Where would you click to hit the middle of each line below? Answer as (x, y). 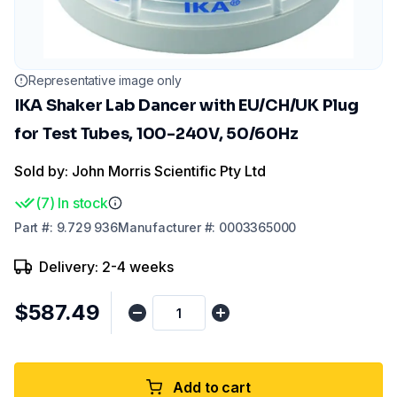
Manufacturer (159, 227)
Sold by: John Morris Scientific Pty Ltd (140, 171)
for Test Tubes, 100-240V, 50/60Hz (156, 134)
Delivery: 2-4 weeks (106, 267)
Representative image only (105, 80)
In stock (83, 203)
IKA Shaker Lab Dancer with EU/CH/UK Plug (187, 105)
